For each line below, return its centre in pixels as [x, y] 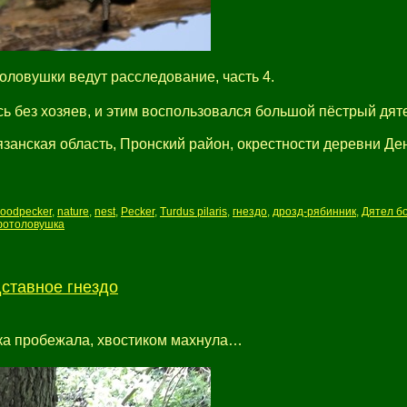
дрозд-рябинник [314, 212]
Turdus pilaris [194, 212]
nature [73, 212]
